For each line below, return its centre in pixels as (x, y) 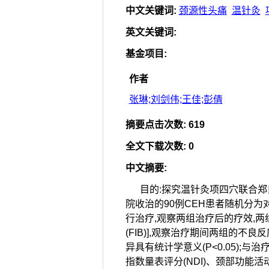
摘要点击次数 (154, 125)
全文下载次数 (154, 146)
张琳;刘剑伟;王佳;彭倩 (176, 99)
